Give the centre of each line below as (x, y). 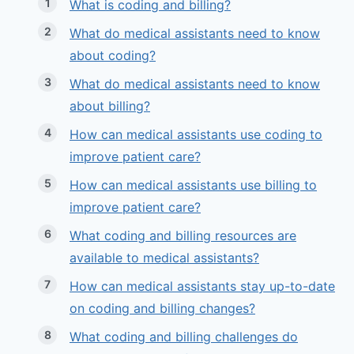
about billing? (110, 106)
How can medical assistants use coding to (196, 135)
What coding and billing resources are (183, 236)
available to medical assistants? (164, 258)
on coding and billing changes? (162, 309)
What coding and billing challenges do (184, 337)
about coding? (113, 56)
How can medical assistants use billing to (193, 185)
